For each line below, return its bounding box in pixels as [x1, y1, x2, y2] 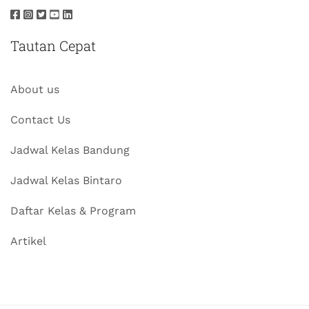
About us [10, 83, 59, 96]
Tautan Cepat [10, 37, 96, 54]
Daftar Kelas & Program [10, 204, 136, 217]
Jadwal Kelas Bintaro [10, 174, 122, 187]
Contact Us [10, 113, 70, 126]
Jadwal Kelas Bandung [10, 143, 130, 157]
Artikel [10, 235, 46, 248]
